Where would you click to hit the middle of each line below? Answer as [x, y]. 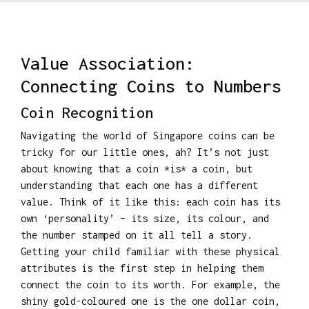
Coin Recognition [87, 112]
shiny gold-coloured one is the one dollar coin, [150, 301]
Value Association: [108, 63]
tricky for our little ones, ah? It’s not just [145, 152]
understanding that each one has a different [139, 185]
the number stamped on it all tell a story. [137, 235]
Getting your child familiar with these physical [150, 251]
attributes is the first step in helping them [142, 268]
